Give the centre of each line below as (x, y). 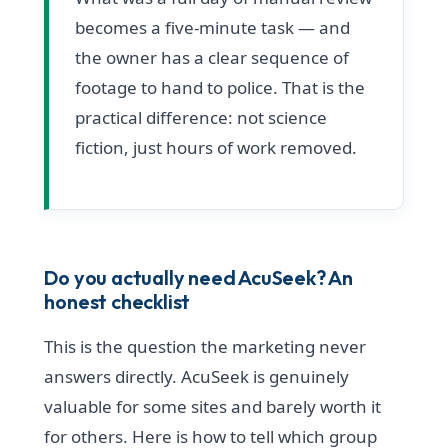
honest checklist (117, 301)
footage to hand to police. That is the (220, 87)
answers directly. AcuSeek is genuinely (197, 376)
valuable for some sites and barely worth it (213, 406)
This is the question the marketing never (205, 346)
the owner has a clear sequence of (212, 57)
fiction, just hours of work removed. (216, 147)
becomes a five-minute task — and (213, 27)
